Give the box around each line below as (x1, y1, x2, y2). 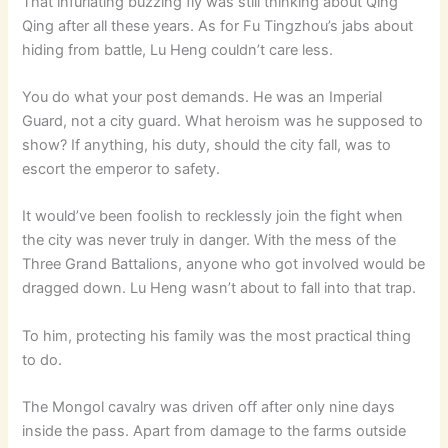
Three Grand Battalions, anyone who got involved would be (22, 255, 426, 274)
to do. (22, 350, 63, 369)
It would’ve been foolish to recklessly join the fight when (22, 207, 404, 226)
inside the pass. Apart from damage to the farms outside (22, 421, 407, 440)
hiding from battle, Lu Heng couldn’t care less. (22, 40, 334, 59)
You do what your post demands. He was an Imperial (22, 87, 383, 106)
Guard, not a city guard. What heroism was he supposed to (22, 111, 424, 130)
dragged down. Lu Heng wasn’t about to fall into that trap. (22, 279, 417, 298)
